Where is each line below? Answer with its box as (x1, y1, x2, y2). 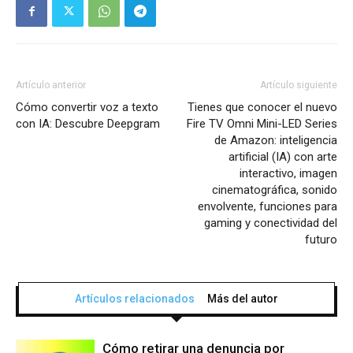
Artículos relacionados (75, 292, 195, 306)
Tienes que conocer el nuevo (188, 100, 337, 115)
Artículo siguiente (260, 80, 337, 91)
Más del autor (207, 292, 278, 306)
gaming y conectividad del (204, 216, 337, 231)
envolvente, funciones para (198, 199, 337, 214)
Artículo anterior (16, 80, 86, 91)
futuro (305, 232, 337, 247)
